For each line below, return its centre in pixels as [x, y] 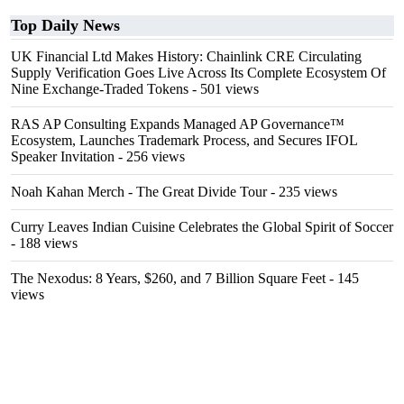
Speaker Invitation [63, 156]
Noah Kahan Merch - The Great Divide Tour [139, 192]
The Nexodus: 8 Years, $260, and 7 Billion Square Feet [168, 278]
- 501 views [224, 89]
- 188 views [44, 243]
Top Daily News [65, 25]
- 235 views [302, 192]
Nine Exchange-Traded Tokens [100, 89]
